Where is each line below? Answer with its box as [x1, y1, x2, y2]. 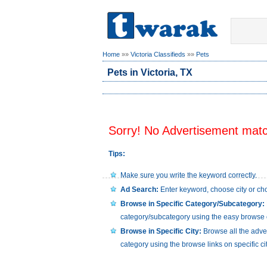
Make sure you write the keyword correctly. [120, 171, 257, 179]
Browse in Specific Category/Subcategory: [120, 200, 265, 208]
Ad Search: [120, 185, 159, 194]
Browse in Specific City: [120, 227, 201, 235]
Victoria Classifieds [131, 51, 185, 58]
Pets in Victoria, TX [107, 67, 193, 77]
